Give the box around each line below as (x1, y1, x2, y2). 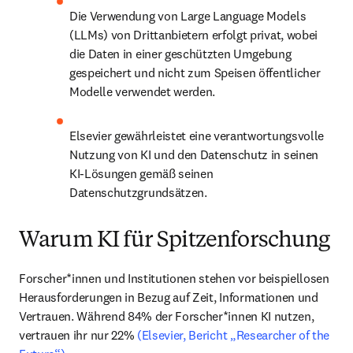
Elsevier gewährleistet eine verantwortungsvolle (69, 128, 324, 143)
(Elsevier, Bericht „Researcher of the (136, 327, 330, 343)
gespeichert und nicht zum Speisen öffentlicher (69, 65, 321, 80)
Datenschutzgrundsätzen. (69, 184, 207, 200)
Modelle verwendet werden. (69, 84, 215, 99)
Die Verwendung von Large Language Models (69, 8, 307, 24)
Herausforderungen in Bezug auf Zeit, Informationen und (19, 289, 318, 305)
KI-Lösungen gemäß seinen (69, 165, 214, 181)
